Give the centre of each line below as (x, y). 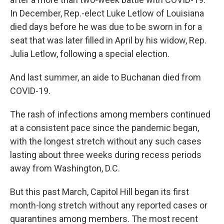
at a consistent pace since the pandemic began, (104, 128)
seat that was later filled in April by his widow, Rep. (108, 40)
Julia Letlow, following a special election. (90, 54)
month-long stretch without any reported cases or (109, 205)
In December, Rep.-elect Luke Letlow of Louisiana (107, 13)
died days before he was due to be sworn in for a (106, 27)
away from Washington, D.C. (65, 168)
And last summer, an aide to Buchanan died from (105, 77)
